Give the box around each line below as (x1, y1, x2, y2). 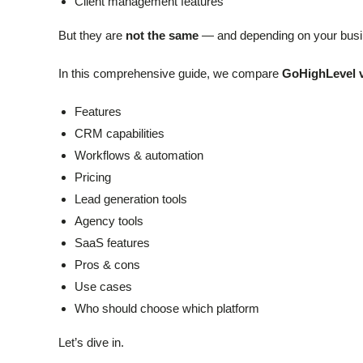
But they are (58, 28, 126, 42)
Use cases (75, 279, 132, 293)
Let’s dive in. (58, 335, 124, 349)
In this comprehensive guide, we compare (58, 66, 282, 80)
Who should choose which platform (75, 301, 259, 315)
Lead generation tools (75, 191, 187, 206)
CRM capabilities (75, 126, 164, 140)
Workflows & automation (75, 147, 203, 162)
